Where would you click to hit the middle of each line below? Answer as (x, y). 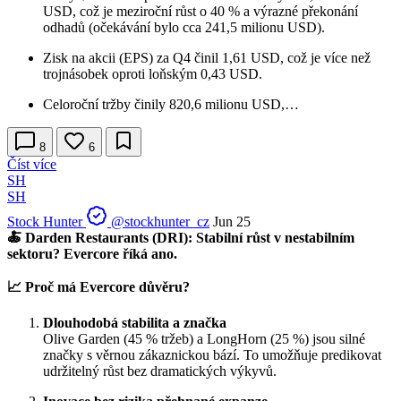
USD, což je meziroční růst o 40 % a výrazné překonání (200, 11)
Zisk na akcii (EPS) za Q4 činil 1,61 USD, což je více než (207, 57)
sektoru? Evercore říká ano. (92, 253)
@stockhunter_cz (160, 221)
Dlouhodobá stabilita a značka (135, 322)
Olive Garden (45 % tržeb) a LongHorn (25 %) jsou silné (204, 338)
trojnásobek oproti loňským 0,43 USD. (153, 73)
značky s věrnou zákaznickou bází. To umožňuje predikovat (212, 354)
